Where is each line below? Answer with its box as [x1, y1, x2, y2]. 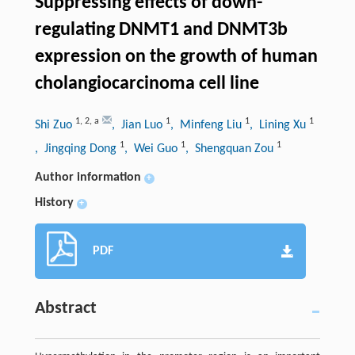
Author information [34, 170, 141, 184]
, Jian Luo [111, 118, 166, 132]
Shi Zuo [34, 118, 75, 132]
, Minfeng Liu [170, 118, 245, 132]
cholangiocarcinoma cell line [34, 74, 259, 94]
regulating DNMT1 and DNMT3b [34, 20, 288, 40]
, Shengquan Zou [185, 142, 277, 155]
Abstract [34, 299, 97, 318]
